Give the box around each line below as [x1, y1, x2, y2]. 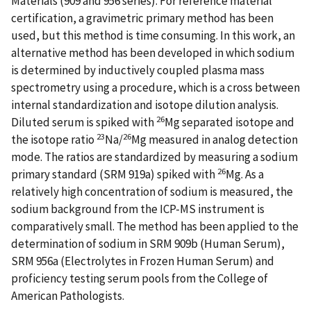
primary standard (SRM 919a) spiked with [11, 166, 217, 182]
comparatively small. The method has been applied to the [11, 218, 299, 234]
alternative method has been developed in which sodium [11, 44, 294, 60]
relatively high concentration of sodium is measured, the [11, 183, 293, 199]
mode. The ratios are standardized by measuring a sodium [11, 149, 298, 165]
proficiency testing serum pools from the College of [11, 270, 268, 286]
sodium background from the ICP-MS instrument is [11, 201, 264, 217]
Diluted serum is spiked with [11, 114, 156, 130]
